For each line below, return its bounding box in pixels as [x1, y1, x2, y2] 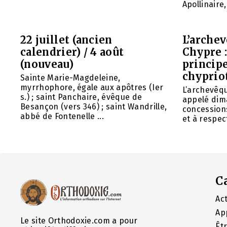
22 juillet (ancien [20, 33, 112, 46]
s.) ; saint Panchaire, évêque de [20, 92, 142, 102]
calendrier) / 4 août [20, 45, 124, 58]
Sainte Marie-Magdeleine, [20, 72, 121, 83]
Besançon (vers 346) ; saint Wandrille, [20, 101, 167, 111]
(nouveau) [20, 57, 73, 70]
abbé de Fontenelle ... [20, 111, 104, 121]
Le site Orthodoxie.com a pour [20, 216, 138, 226]
